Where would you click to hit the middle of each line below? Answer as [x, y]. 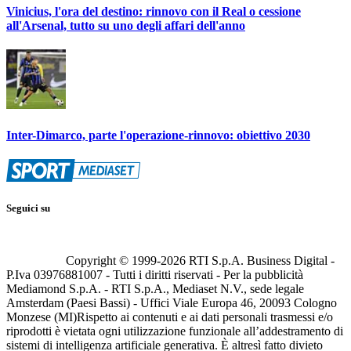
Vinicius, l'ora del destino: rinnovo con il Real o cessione [154, 11]
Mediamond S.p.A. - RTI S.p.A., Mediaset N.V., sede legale [155, 288]
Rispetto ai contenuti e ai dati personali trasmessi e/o [205, 317]
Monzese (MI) [42, 317]
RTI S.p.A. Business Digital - [260, 260]
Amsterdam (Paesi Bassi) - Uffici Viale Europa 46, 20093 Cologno [172, 302]
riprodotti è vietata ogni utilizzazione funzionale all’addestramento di [175, 331]
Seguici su [28, 208]
